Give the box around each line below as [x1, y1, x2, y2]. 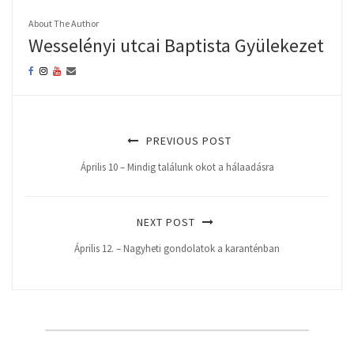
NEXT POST [136, 215, 198, 230]
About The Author [28, 17, 99, 30]
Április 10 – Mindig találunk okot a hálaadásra [80, 160, 274, 175]
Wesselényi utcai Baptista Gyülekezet [28, 33, 324, 58]
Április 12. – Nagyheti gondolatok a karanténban [74, 242, 280, 256]
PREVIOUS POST [142, 134, 232, 149]
